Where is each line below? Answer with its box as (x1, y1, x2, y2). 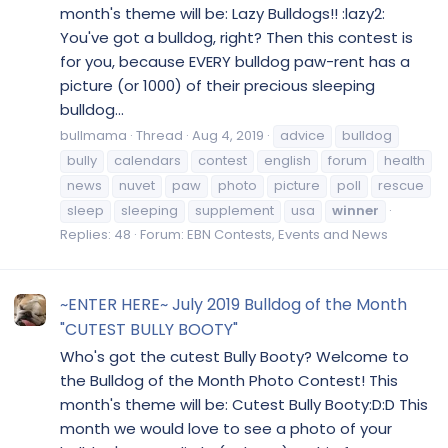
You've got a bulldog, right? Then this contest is (60, 26, 413, 48)
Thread (136, 126, 183, 146)
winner (332, 201, 379, 221)
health (384, 151, 425, 171)
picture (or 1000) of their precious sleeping (60, 74, 375, 96)
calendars (114, 151, 181, 171)
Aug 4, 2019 (192, 126, 264, 146)
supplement (195, 201, 274, 221)
